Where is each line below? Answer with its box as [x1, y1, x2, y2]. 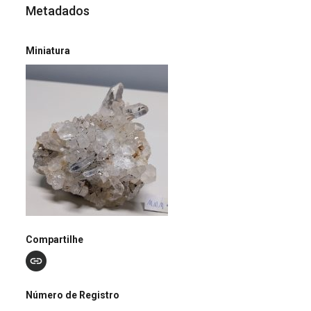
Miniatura [26, 44, 71, 56]
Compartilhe [26, 233, 84, 245]
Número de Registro [26, 289, 120, 301]
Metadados [26, 3, 90, 19]
